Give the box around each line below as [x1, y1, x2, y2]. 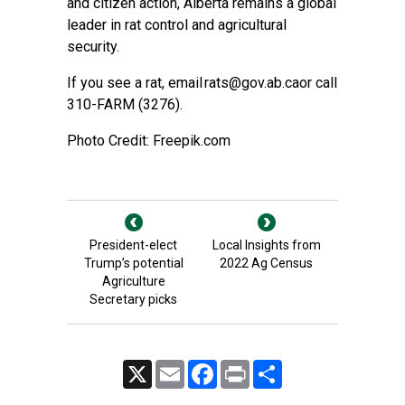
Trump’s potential [83, 256, 184, 270]
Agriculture [101, 274, 165, 288]
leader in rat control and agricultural [67, 16, 287, 33]
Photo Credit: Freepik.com [67, 132, 231, 149]
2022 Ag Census [220, 256, 313, 270]
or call [299, 74, 337, 91]
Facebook [217, 361, 265, 373]
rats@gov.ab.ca [204, 74, 299, 91]
